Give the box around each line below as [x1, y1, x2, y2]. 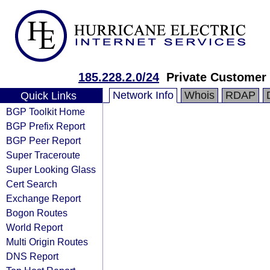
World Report [6, 222, 63, 233]
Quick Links [20, 90, 77, 102]
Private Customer [166, 71, 266, 84]
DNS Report [6, 251, 58, 262]
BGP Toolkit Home [6, 106, 85, 117]
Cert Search [6, 178, 57, 189]
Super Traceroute [6, 149, 80, 160]
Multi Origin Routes [6, 236, 88, 247]
